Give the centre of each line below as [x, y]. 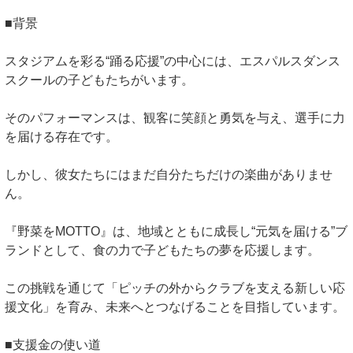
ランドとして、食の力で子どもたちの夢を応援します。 [162, 251]
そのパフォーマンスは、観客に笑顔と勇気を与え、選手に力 [175, 118]
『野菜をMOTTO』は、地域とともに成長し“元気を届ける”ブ [176, 232]
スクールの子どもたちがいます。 [99, 80]
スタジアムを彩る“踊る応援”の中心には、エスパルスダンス [173, 61]
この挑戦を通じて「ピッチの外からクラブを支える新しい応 [175, 288]
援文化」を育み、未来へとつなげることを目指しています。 [175, 307]
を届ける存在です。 [61, 137]
